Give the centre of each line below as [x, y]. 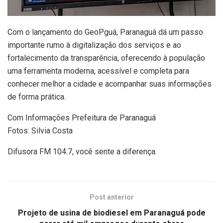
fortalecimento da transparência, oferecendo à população [106, 58]
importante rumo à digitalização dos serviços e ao [94, 45]
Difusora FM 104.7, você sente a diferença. [82, 151]
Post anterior [111, 197]
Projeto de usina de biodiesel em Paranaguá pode [111, 213]
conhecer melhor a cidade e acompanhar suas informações [110, 84]
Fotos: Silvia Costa [40, 130]
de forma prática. [37, 97]
